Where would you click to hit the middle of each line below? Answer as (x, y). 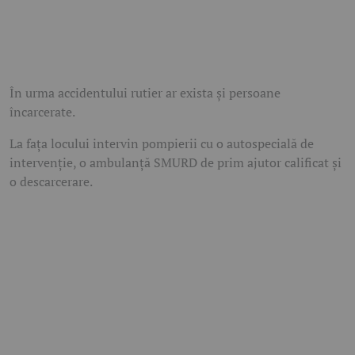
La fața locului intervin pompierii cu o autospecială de (162, 144)
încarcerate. (42, 112)
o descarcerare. (51, 182)
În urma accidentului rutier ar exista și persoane (145, 93)
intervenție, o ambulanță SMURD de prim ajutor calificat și (176, 163)
